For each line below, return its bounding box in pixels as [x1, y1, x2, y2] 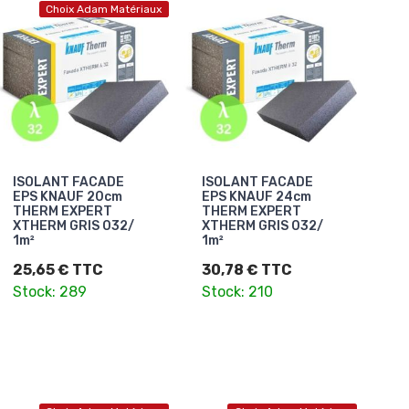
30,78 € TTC [201, 260, 292, 278]
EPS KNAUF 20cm [13, 188, 122, 204]
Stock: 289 [13, 282, 87, 300]
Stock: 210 [201, 282, 273, 300]
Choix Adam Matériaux [46, 3, 162, 16]
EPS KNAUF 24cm [201, 188, 311, 204]
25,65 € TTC [13, 260, 103, 278]
